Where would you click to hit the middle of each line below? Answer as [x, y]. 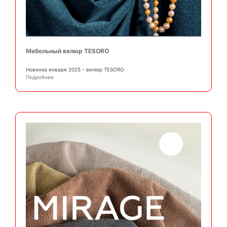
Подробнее [40, 77]
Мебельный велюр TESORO [67, 51]
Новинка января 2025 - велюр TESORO [75, 70]
